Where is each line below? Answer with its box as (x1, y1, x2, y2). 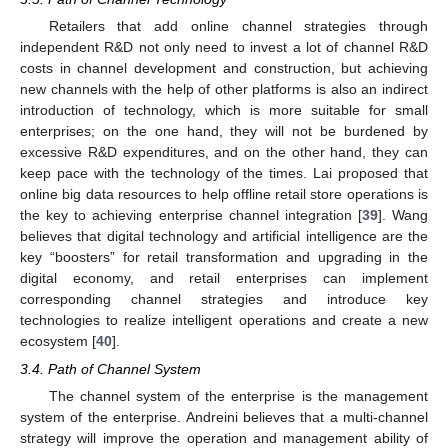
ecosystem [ (20, 332, 96, 349)
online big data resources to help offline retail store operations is (20, 185, 428, 202)
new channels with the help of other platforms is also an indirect (20, 80, 428, 97)
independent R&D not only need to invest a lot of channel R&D (20, 38, 428, 55)
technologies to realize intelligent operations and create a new (20, 311, 428, 328)
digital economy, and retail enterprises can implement (20, 269, 428, 286)
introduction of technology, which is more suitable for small (20, 101, 428, 118)
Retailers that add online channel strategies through (48, 17, 428, 34)
